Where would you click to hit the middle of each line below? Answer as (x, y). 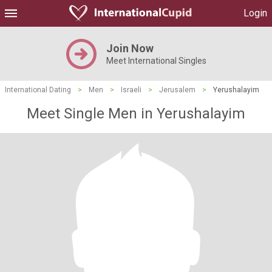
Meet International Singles (156, 61)
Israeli (131, 90)
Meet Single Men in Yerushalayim (136, 114)
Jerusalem (177, 90)
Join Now (130, 48)
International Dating (38, 90)
